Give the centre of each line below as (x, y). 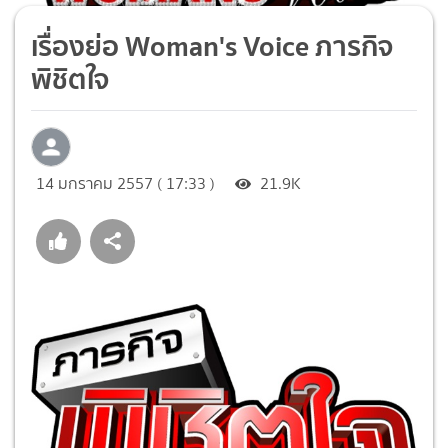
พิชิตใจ (70, 78)
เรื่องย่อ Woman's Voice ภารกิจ (212, 45)
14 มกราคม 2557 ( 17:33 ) (125, 183)
